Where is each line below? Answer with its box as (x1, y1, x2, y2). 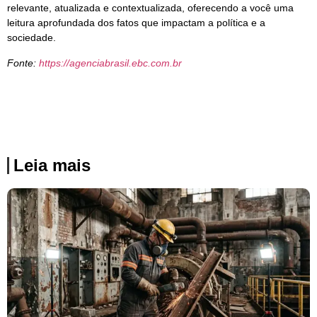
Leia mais (13, 155, 91, 175)
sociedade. (7, 32, 56, 44)
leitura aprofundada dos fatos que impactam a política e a (7, 17, 265, 29)
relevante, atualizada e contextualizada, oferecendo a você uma (7, 2, 294, 14)
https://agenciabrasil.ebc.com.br (39, 57, 182, 69)
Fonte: (7, 57, 39, 69)
